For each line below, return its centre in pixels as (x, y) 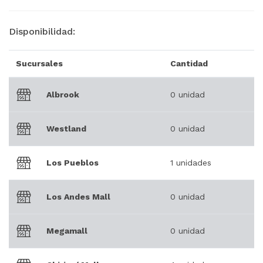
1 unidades (191, 163)
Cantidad (189, 64)
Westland (66, 129)
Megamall (67, 231)
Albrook (63, 95)
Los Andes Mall (78, 197)
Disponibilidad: (42, 32)
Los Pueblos (73, 163)
